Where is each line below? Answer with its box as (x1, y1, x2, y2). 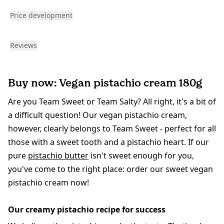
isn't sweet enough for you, (88, 150, 194, 161)
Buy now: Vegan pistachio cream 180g (8, 76, 202, 90)
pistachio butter (28, 150, 88, 161)
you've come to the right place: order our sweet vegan (8, 163, 213, 175)
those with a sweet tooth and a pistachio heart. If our (8, 136, 209, 148)
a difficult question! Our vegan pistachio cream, (8, 109, 187, 121)
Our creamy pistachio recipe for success (8, 204, 165, 215)
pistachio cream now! (8, 177, 89, 188)
